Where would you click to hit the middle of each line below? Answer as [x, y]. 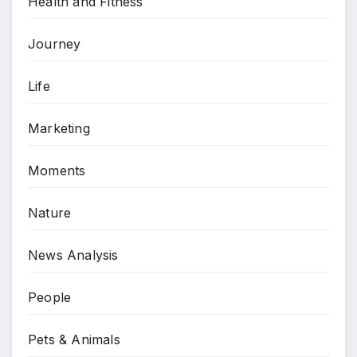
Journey [55, 43]
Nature [50, 212]
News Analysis [73, 255]
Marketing [59, 128]
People [50, 297]
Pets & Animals [74, 339]
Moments [57, 170]
